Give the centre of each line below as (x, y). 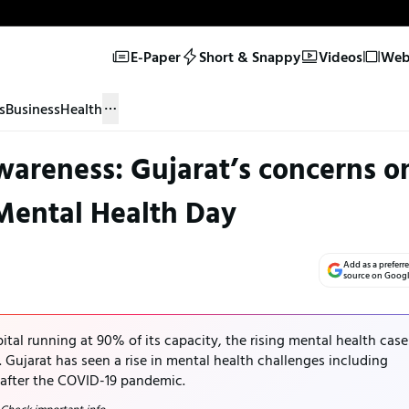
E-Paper (155, 56)
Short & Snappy (249, 56)
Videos (340, 56)
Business (33, 108)
